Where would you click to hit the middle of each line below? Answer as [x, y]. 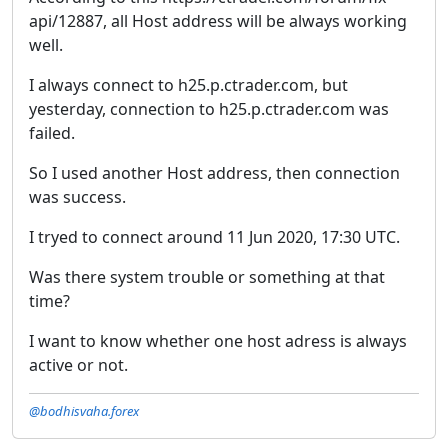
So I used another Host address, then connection [214, 172]
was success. [77, 196]
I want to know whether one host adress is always [218, 340]
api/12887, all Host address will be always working [218, 20]
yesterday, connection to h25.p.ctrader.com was [209, 108]
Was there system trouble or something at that [207, 276]
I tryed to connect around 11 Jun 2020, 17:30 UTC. [214, 236]
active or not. [78, 364]
